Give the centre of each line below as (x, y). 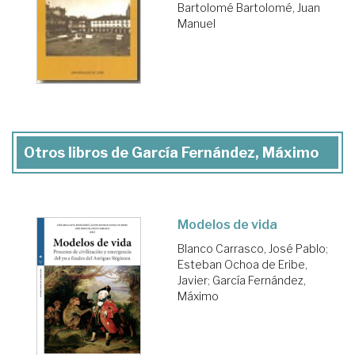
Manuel (197, 24)
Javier (193, 281)
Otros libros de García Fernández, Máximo (171, 153)
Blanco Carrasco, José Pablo (252, 249)
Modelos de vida (227, 225)
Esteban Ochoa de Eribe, (242, 265)
